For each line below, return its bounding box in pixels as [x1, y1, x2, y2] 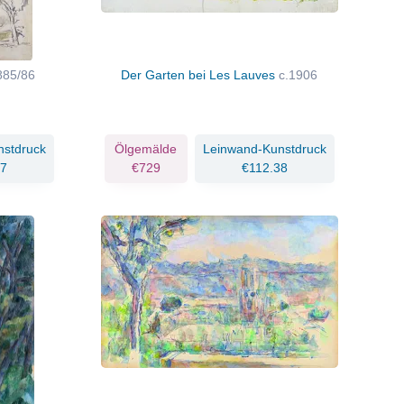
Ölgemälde [115, 141, 178, 156]
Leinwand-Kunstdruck [203, 141, 326, 156]
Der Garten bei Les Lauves [121, 67, 280, 82]
